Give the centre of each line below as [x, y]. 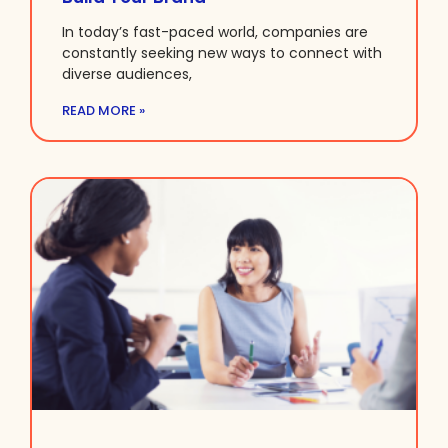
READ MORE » [103, 111]
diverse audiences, [127, 74]
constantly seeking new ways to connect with [222, 53]
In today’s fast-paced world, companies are [215, 32]
